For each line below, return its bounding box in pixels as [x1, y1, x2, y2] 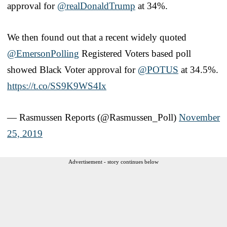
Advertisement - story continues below [68, 158, 159, 165]
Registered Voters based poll [79, 48, 191, 59]
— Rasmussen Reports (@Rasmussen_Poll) [7, 111, 179, 123]
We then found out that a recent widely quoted [7, 31, 186, 43]
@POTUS [138, 64, 178, 75]
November [179, 111, 220, 123]
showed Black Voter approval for [7, 64, 138, 75]
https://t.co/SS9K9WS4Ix [7, 80, 106, 91]
